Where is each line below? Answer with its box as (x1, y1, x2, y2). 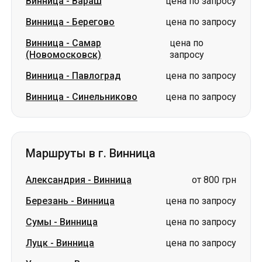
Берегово (72, 16, 115, 27)
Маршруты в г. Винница (26, 146, 156, 160)
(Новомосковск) (26, 49, 101, 60)
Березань (26, 195, 68, 206)
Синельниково (72, 91, 137, 102)
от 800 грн (192, 174, 236, 185)
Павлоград (72, 70, 121, 81)
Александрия (26, 174, 85, 185)
